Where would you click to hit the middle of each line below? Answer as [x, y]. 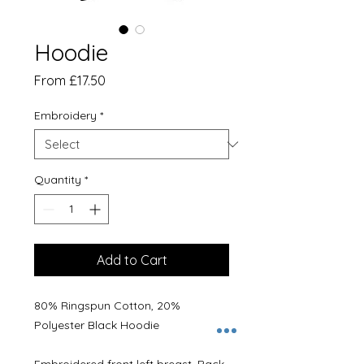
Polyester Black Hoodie [97, 325]
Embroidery [65, 115]
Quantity [58, 180]
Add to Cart [132, 260]
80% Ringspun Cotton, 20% [107, 305]
